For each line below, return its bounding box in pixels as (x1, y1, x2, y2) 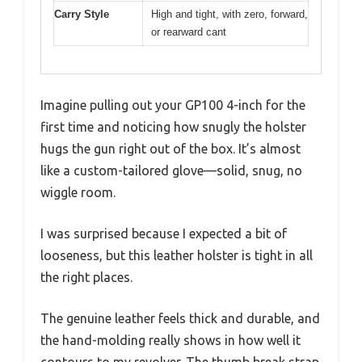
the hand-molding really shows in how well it (40, 333, 301, 347)
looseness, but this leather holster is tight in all (40, 248, 313, 263)
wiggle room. (40, 185, 116, 200)
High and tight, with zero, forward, (151, 7, 308, 20)
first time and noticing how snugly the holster (40, 120, 306, 134)
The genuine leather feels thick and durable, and (40, 311, 320, 326)
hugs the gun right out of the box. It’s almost (40, 141, 301, 156)
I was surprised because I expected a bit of (40, 226, 287, 241)
